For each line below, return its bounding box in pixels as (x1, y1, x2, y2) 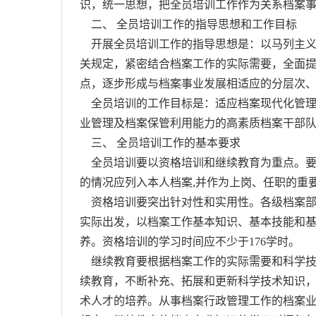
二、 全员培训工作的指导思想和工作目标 (80, 18, 297, 30)
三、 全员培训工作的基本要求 (80, 137, 241, 149)
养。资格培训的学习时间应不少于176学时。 (80, 236, 300, 248)
